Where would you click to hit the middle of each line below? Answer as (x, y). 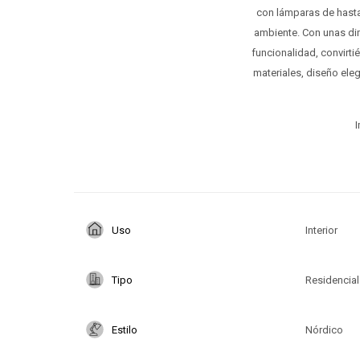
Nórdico (324, 329)
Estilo (125, 329)
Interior (321, 230)
